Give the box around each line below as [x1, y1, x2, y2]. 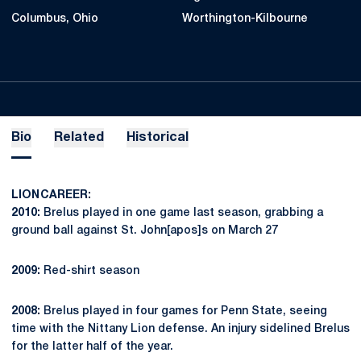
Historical [127, 132, 189, 143]
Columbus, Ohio [11, 14, 98, 24]
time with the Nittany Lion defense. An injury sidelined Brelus [11, 324, 350, 334]
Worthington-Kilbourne [182, 14, 308, 24]
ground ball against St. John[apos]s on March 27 [11, 226, 278, 236]
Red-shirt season [40, 266, 139, 276]
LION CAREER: [11, 190, 91, 201]
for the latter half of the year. [11, 342, 173, 352]
